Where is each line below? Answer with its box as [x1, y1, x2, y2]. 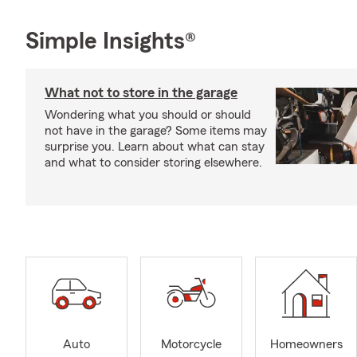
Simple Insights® [25, 29, 196, 53]
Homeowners [269, 338, 343, 351]
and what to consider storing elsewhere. [45, 156, 262, 169]
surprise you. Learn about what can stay [45, 140, 265, 153]
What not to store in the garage [45, 85, 237, 100]
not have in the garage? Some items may [45, 124, 267, 137]
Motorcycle [161, 338, 222, 351]
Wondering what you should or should [45, 108, 251, 121]
